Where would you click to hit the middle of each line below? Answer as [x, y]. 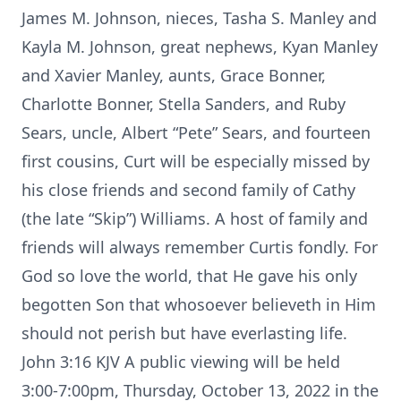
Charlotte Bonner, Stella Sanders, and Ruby [183, 104]
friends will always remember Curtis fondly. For [200, 247]
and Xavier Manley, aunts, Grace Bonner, [174, 75]
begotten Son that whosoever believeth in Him [199, 304]
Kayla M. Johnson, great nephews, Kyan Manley [200, 47]
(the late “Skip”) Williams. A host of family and [195, 218]
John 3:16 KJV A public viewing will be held [181, 362]
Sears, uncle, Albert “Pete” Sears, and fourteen [196, 132]
